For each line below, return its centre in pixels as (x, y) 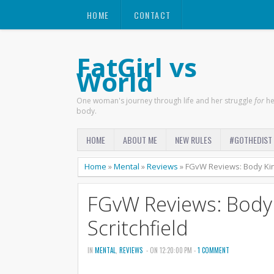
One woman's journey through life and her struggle (165, 101)
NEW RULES (193, 140)
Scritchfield (138, 228)
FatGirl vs (136, 67)
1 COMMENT (213, 250)
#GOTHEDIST (251, 140)
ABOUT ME (140, 140)
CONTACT (152, 15)
